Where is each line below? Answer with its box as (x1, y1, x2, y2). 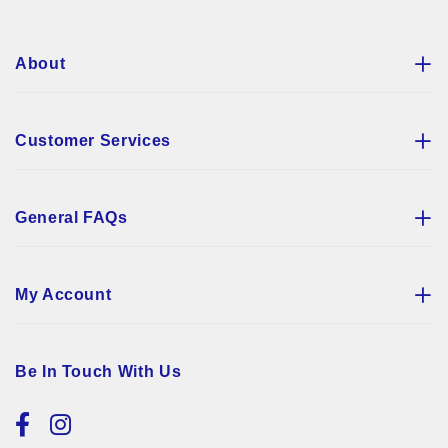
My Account (15, 285, 112, 303)
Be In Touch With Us (15, 362, 182, 380)
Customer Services (15, 131, 171, 149)
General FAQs (15, 208, 128, 226)
